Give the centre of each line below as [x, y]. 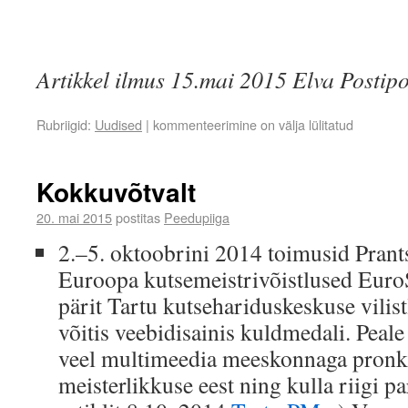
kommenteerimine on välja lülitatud [253, 124]
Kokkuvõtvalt [116, 192]
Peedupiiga [197, 217]
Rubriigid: [64, 124]
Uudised [118, 124]
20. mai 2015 [74, 217]
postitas [138, 217]
